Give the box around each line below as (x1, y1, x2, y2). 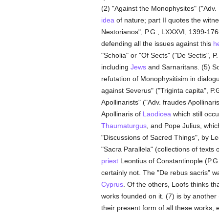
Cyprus (101, 180, 123, 188)
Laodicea (142, 110, 171, 118)
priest (101, 157, 118, 165)
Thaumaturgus (101, 122, 147, 130)
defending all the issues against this (101, 40, 213, 47)
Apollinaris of (101, 110, 143, 118)
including (101, 63, 131, 71)
